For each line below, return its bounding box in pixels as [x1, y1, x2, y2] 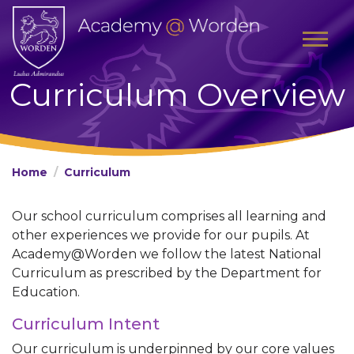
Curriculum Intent [12, 314, 168, 333]
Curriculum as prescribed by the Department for [12, 265, 322, 281]
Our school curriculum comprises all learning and [12, 209, 326, 224]
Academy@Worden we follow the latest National [12, 247, 322, 262]
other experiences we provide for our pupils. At [12, 228, 310, 243]
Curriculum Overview [9, 75, 345, 114]
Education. [12, 284, 86, 299]
